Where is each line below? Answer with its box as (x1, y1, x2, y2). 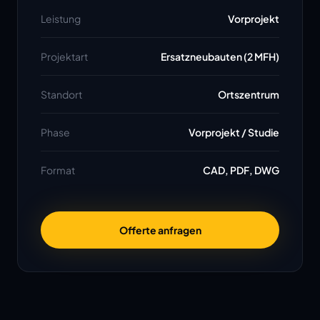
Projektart (41, 50, 88, 63)
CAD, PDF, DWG (203, 164, 279, 176)
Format (41, 164, 75, 176)
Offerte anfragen (119, 224, 201, 236)
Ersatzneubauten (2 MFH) (161, 50, 279, 63)
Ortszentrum (218, 88, 279, 101)
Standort (41, 88, 82, 101)
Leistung (41, 12, 81, 25)
